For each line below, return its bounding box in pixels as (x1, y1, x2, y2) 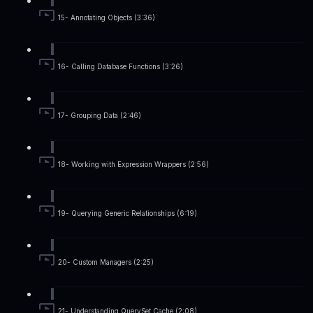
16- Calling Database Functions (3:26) (58, 63, 183, 71)
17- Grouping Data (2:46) (58, 112, 141, 120)
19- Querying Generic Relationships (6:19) (58, 210, 197, 218)
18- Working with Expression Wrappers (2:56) (58, 161, 209, 169)
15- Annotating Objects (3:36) (58, 14, 155, 22)
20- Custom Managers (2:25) (58, 259, 154, 267)
